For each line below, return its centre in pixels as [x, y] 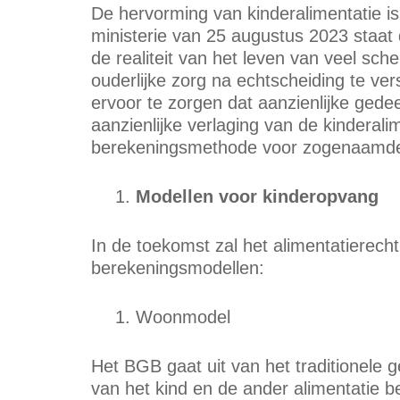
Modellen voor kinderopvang [257, 196]
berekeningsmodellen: [178, 268]
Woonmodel [183, 317]
